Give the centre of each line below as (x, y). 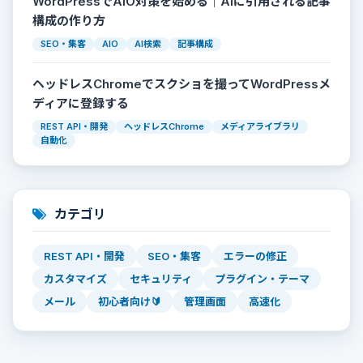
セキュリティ (161, 278)
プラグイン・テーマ (262, 278)
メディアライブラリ (260, 126)
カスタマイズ (75, 278)
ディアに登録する (81, 103)
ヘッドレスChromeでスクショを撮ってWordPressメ (181, 83)
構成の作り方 (69, 20)
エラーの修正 (255, 256)
